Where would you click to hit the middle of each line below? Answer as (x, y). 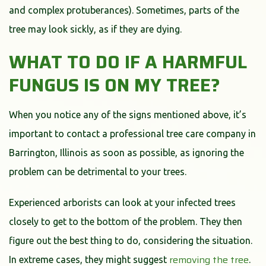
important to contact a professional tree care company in (132, 133)
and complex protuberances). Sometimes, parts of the (124, 10)
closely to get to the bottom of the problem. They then (126, 221)
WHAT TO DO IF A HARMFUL (128, 62)
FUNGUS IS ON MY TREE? (115, 85)
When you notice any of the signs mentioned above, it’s (128, 114)
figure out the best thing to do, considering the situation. (131, 240)
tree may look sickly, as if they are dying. (95, 29)
